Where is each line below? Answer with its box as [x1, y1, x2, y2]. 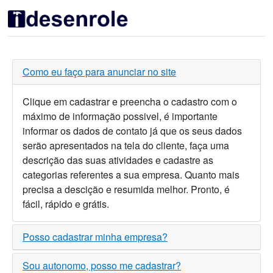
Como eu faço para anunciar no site [23, 65, 176, 79]
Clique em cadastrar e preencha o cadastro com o [23, 94, 237, 109]
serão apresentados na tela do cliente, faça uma [23, 138, 229, 153]
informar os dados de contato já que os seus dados [23, 124, 242, 138]
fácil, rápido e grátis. [23, 197, 109, 211]
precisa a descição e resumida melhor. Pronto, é [23, 182, 230, 197]
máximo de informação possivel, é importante [23, 109, 218, 124]
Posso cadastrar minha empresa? [23, 230, 168, 244]
